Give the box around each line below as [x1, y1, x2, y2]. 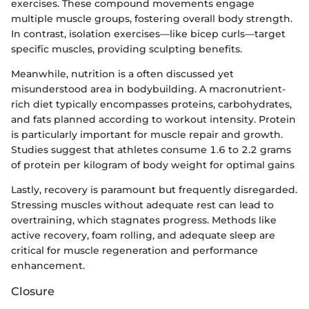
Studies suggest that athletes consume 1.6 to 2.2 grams [11, 143, 291, 156]
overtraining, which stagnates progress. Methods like [11, 213, 277, 226]
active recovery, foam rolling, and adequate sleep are [11, 228, 275, 241]
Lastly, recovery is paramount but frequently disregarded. [11, 183, 297, 196]
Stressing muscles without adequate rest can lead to [11, 198, 274, 211]
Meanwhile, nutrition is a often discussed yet [11, 67, 234, 80]
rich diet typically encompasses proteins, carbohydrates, [11, 97, 292, 110]
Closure [11, 283, 54, 298]
